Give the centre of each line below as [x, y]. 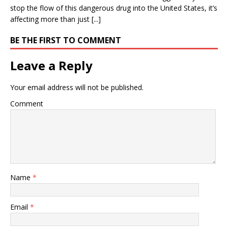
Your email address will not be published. [77, 87]
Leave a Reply [51, 65]
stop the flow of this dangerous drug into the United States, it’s [114, 8]
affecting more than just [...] [55, 19]
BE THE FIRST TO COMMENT [66, 40]
